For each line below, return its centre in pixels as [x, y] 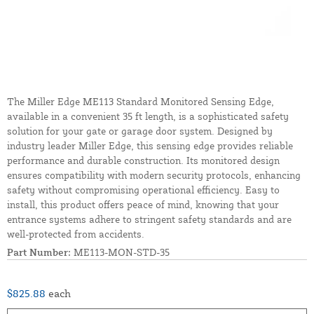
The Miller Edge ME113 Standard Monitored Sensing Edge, [141, 102]
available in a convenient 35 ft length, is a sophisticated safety [148, 116]
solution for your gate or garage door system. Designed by [140, 131]
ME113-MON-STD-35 [120, 252]
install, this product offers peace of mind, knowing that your [143, 205]
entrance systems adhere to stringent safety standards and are [149, 219]
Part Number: [39, 252]
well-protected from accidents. [76, 234]
